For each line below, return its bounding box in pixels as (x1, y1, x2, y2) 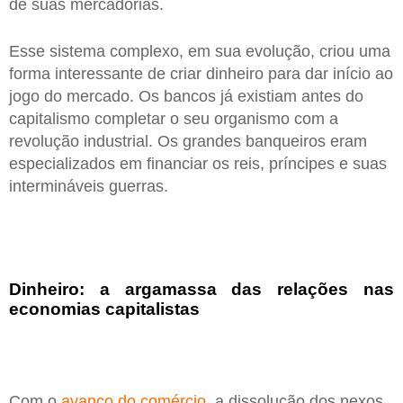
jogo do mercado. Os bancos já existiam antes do (9, 86, 363, 105)
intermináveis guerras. (9, 176, 168, 195)
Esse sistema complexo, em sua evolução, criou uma (9, 41, 390, 60)
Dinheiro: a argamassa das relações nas (9, 280, 394, 300)
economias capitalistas (9, 300, 200, 319)
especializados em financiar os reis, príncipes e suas (9, 154, 387, 173)
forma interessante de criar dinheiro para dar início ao (9, 64, 393, 83)
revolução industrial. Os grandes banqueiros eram (9, 131, 367, 150)
